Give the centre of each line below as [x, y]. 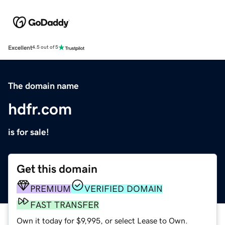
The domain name [43, 86]
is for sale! [29, 132]
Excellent [20, 47]
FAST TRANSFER [65, 205]
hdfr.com [40, 109]
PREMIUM [50, 189]
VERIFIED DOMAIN [124, 189]
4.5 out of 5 [45, 47]
